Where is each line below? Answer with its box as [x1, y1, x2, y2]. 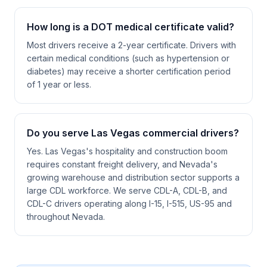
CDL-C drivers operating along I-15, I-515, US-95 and [27, 198, 232, 209]
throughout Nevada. [27, 212, 105, 222]
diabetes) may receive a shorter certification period [27, 66, 231, 76]
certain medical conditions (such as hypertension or [27, 53, 229, 63]
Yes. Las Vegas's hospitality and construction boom [27, 146, 228, 156]
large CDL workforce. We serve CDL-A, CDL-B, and [27, 185, 227, 195]
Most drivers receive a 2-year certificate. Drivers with [27, 40, 236, 50]
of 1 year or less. [27, 79, 91, 89]
